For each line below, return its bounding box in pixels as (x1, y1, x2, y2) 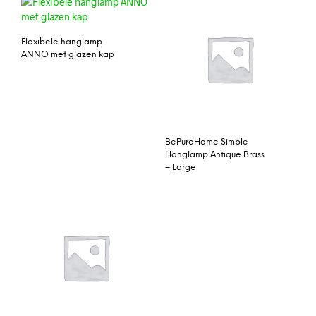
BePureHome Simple (165, 137, 248, 147)
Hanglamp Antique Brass (165, 150, 265, 159)
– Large (165, 162, 196, 172)
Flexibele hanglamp (21, 37, 102, 47)
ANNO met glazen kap (21, 49, 114, 59)
